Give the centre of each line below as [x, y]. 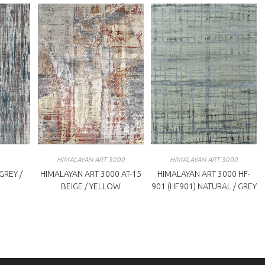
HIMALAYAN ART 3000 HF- [204, 174]
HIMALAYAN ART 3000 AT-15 [91, 174]
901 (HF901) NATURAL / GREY [204, 187]
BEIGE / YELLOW [91, 187]
